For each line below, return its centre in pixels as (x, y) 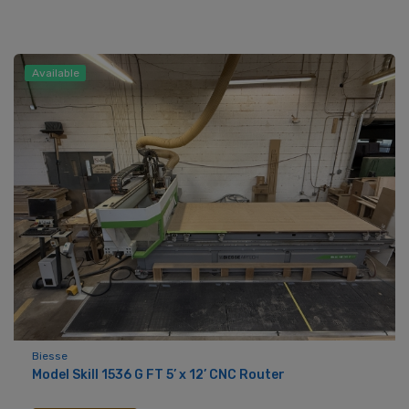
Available (55, 73)
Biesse (50, 356)
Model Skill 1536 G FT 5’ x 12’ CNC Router (158, 374)
